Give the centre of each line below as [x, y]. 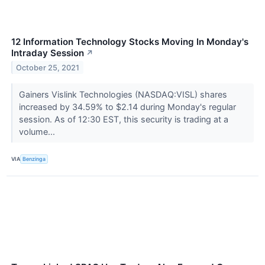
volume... [38, 131]
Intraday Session [48, 53]
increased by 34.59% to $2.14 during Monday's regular [127, 106]
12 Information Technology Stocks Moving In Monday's [130, 41]
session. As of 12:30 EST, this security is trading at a [123, 119]
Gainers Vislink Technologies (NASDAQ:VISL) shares [123, 94]
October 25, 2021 [48, 67]
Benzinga [34, 159]
